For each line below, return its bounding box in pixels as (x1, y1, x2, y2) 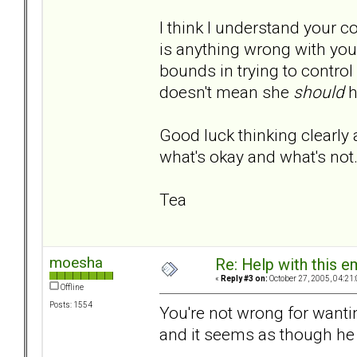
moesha (49, 253, 103, 273)
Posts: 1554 (49, 300, 92, 310)
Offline (59, 283, 84, 292)
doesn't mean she (159, 81, 293, 102)
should (293, 81, 344, 102)
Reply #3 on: (221, 274, 268, 284)
